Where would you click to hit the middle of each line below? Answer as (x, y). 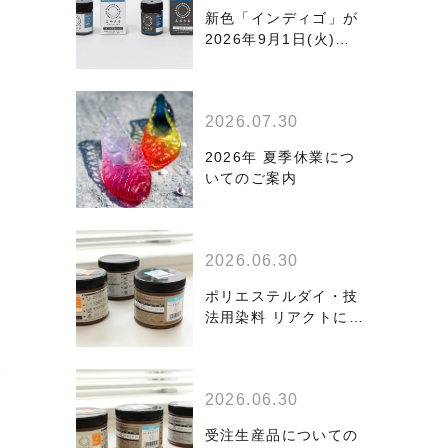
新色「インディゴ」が (281, 18)
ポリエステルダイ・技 (281, 296)
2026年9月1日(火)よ (277, 39)
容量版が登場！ (258, 338)
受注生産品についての (281, 435)
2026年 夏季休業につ (280, 157)
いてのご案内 (250, 178)
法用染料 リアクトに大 (284, 317)
